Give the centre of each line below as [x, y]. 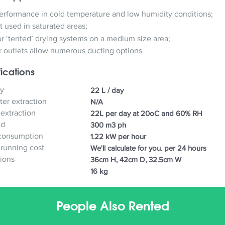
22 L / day [107, 90]
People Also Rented [113, 206]
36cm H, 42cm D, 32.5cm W [136, 160]
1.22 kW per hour [118, 137]
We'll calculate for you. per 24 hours [148, 148]
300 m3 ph [108, 125]
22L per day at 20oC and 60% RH [146, 114]
